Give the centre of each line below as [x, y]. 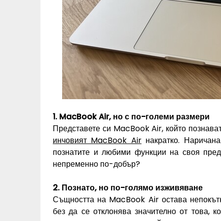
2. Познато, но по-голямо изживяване [128, 187]
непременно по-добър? [96, 164]
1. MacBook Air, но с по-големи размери [131, 116]
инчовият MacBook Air [97, 140]
